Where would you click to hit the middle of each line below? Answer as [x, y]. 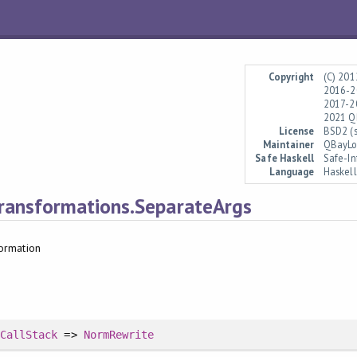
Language [291, 172]
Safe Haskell [284, 158]
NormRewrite [118, 334]
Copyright [291, 77]
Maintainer [288, 145]
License [296, 131]
